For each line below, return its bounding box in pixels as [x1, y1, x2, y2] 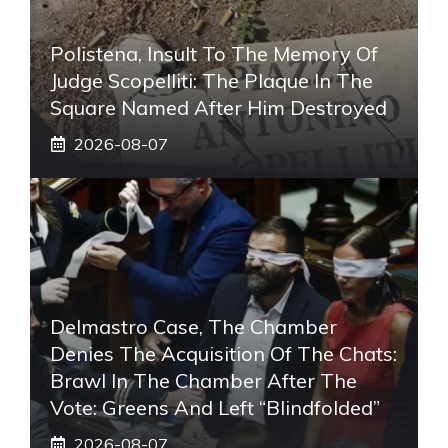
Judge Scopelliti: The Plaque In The [50, 67, 373, 93]
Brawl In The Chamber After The [50, 367, 357, 393]
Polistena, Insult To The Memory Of [50, 40, 378, 66]
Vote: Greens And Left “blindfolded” [50, 394, 380, 420]
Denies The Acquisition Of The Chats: [50, 340, 397, 366]
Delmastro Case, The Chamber [50, 313, 337, 339]
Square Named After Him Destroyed [50, 94, 387, 120]
